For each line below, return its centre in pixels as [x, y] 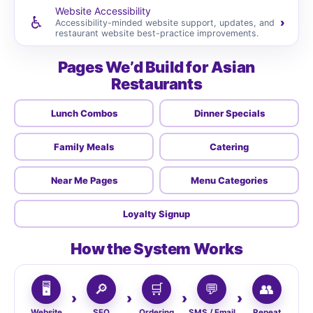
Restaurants [156, 84]
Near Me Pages [84, 180]
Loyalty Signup [156, 213]
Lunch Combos [84, 113]
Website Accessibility [103, 11]
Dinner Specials [229, 113]
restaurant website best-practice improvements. [157, 33]
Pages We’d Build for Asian [156, 67]
